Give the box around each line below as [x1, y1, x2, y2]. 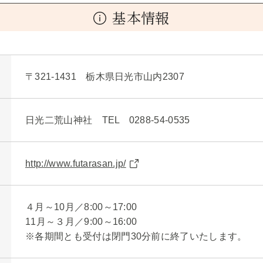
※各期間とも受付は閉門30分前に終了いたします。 [25, 231, 247, 242]
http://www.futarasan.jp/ [25, 159, 126, 169]
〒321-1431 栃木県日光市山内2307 [25, 72, 185, 82]
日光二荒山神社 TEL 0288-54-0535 [25, 115, 190, 126]
